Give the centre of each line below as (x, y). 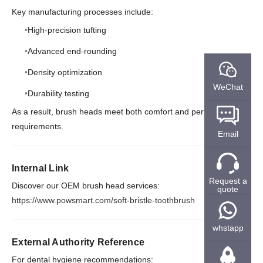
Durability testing (58, 94)
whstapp (228, 227)
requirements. (38, 126)
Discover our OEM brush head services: (86, 185)
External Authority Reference (78, 242)
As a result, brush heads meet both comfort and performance (125, 111)
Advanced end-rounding (72, 51)
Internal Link (41, 168)
